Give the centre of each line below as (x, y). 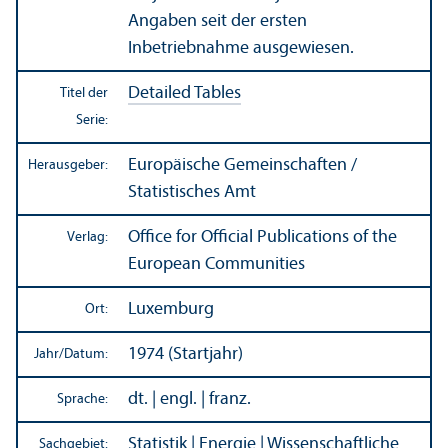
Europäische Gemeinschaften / (242, 165)
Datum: (86, 354)
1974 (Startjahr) (185, 354)
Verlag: (87, 237)
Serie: (92, 120)
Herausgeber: (68, 165)
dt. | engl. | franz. (189, 399)
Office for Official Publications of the (262, 237)
